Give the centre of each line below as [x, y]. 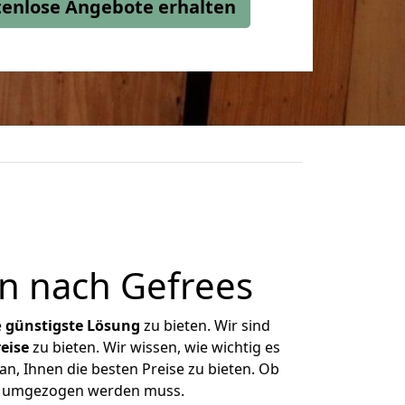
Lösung [113, 325]
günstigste [44, 325]
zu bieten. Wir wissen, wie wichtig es [154, 347]
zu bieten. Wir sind [205, 325]
